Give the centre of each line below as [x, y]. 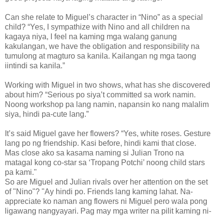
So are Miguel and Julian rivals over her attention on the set [106, 182]
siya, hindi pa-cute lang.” [47, 114]
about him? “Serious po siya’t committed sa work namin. [100, 94]
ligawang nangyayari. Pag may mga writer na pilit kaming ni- [108, 211]
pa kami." [21, 172]
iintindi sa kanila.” [35, 65]
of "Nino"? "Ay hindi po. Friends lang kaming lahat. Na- [99, 191]
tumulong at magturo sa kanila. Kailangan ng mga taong [101, 56]
